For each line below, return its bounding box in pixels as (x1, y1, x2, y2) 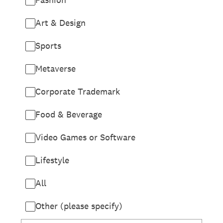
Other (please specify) (35, 200, 122, 212)
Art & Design (35, 17, 86, 28)
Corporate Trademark (35, 86, 120, 97)
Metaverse (35, 63, 76, 74)
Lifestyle (35, 154, 69, 166)
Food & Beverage (35, 109, 102, 120)
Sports (35, 40, 61, 51)
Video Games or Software (35, 131, 135, 143)
